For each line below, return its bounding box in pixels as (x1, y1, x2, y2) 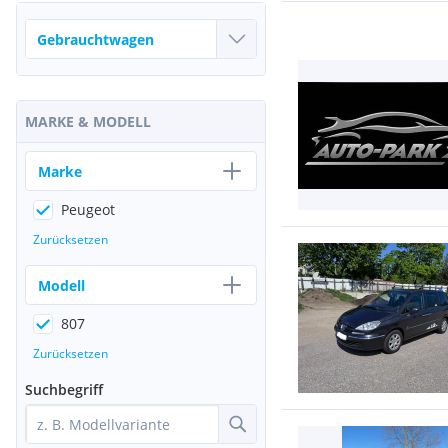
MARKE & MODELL (25, 112, 151, 131)
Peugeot (61, 200, 115, 219)
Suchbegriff (25, 380, 103, 399)
